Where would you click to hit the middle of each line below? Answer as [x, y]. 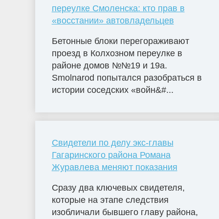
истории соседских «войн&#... [112, 90]
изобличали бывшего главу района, [125, 212]
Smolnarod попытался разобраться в [127, 77]
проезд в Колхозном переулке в [117, 53]
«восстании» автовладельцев [113, 20]
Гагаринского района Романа [111, 155]
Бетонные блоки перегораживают [120, 41]
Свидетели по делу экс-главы [112, 143]
